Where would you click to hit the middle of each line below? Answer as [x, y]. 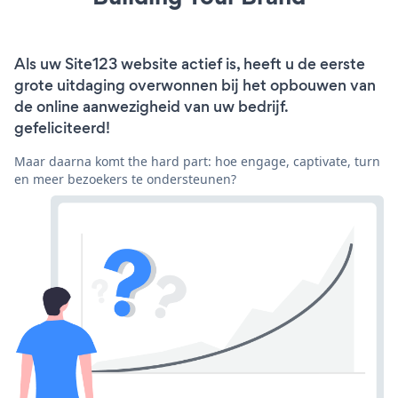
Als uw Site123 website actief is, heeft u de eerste [190, 64]
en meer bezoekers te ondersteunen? [125, 179]
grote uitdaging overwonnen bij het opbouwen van [195, 85]
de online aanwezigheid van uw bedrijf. [151, 106]
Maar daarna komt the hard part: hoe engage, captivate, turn [197, 161]
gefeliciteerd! [62, 127]
